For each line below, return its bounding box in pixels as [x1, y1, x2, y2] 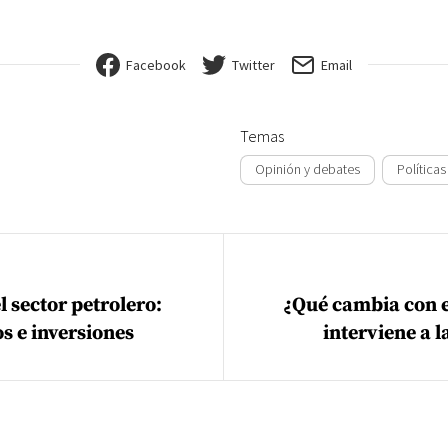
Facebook [126, 55, 186, 74]
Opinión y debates [255, 160, 360, 179]
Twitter [232, 55, 275, 74]
